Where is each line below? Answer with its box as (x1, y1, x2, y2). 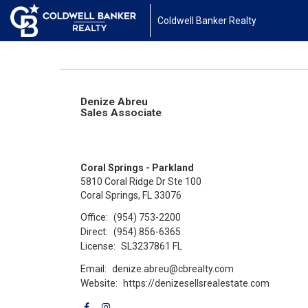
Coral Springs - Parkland (80, 162, 194, 173)
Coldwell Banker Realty (157, 15, 256, 26)
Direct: (80, 225, 108, 237)
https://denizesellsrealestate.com (123, 277, 270, 289)
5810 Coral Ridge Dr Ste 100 (80, 176, 201, 187)
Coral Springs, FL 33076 (80, 190, 181, 201)
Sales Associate (80, 107, 162, 119)
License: (80, 240, 115, 252)
